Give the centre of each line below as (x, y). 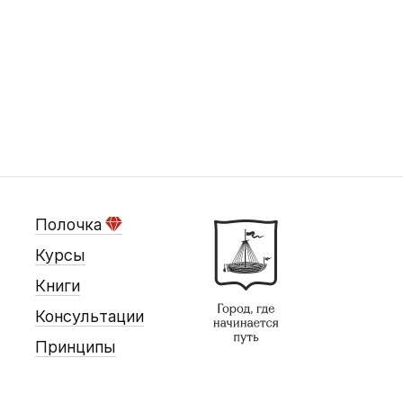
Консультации (90, 316)
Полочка (68, 224)
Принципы (76, 347)
